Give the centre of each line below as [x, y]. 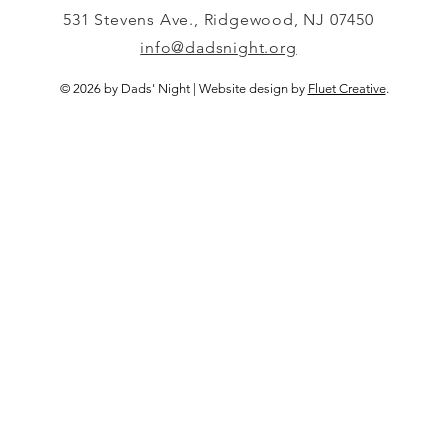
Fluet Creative [346, 88]
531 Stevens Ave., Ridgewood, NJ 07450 [218, 19]
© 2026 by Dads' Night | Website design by [183, 88]
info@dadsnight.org [218, 47]
